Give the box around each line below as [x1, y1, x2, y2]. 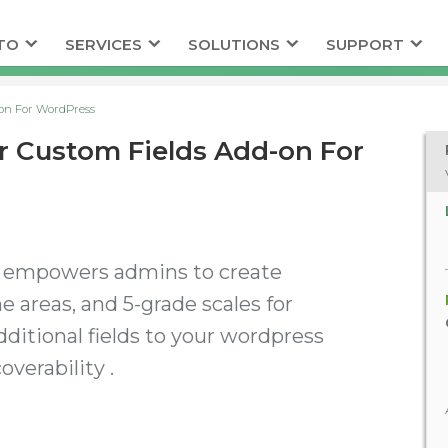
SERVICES [64, 35, 142, 54]
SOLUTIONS [187, 35, 280, 54]
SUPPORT [325, 35, 404, 54]
